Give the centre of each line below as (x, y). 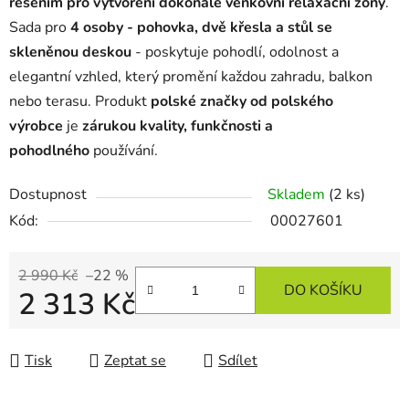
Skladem (298, 195)
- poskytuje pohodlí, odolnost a (237, 52)
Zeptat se (135, 361)
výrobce (36, 126)
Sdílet (238, 361)
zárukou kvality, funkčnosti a (178, 126)
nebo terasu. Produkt (78, 102)
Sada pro (38, 28)
